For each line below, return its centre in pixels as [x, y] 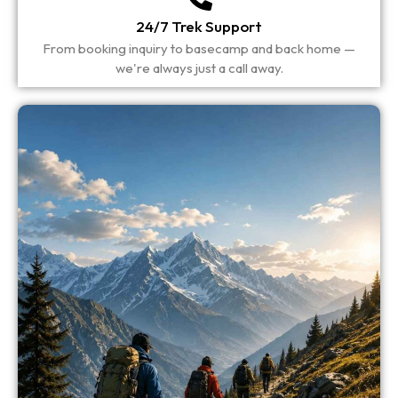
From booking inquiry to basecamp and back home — [199, 48]
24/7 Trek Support [199, 26]
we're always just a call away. [199, 68]
